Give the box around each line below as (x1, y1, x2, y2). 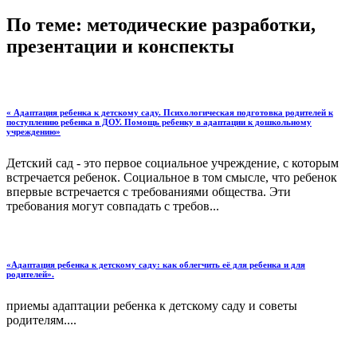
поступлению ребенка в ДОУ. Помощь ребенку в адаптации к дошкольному (6, 116, 312, 127)
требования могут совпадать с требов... (6, 198, 219, 213)
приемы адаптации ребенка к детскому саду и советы (6, 299, 297, 313)
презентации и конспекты (6, 35, 234, 57)
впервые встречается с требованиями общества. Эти (6, 184, 291, 198)
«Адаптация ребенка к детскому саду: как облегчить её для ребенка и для (6, 260, 305, 270)
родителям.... (6, 313, 76, 328)
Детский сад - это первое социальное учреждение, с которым (6, 155, 339, 170)
